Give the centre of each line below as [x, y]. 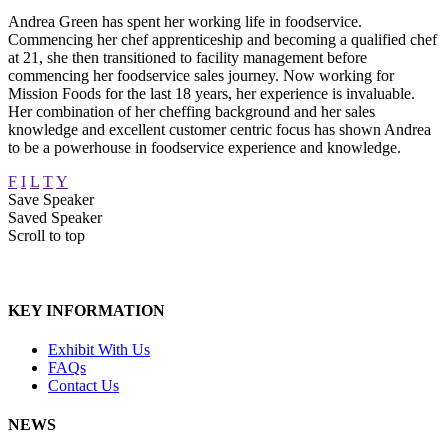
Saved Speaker [55, 217]
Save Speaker [51, 199]
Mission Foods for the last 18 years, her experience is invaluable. [211, 93]
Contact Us [83, 386]
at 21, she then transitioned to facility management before [187, 57]
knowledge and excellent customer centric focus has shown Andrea [219, 129]
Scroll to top [46, 235]
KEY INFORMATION [86, 310]
